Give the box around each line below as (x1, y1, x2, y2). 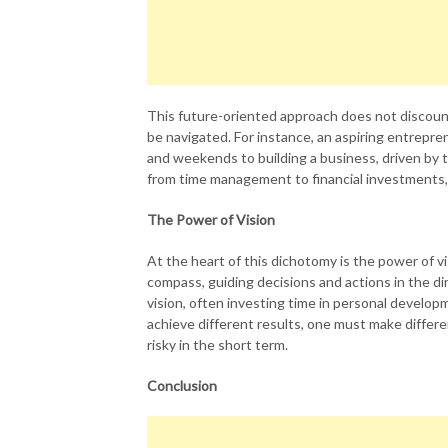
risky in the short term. (147, 336, 288, 353)
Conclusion (147, 377, 217, 394)
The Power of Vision (147, 211, 275, 228)
